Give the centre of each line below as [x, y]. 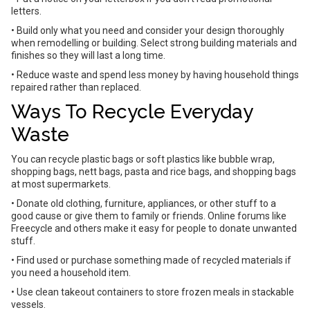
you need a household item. [71, 273]
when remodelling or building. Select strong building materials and [154, 43]
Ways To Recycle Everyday [132, 112]
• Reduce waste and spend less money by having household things [155, 75]
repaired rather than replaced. [76, 87]
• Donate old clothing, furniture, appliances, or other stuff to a [144, 203]
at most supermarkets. [61, 184]
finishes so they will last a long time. [88, 55]
